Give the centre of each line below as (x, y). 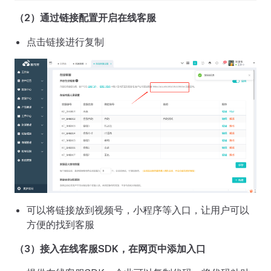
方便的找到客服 (60, 225)
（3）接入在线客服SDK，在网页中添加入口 (110, 249)
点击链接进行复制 (65, 41)
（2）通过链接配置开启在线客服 (85, 17)
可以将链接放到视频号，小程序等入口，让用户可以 (138, 210)
